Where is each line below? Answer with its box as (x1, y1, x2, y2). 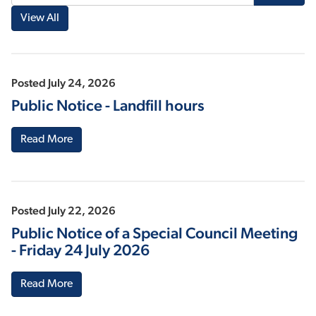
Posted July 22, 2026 (11, 204, 116, 218)
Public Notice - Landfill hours (11, 96, 205, 115)
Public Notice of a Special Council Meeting (11, 224, 298, 243)
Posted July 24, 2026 (11, 76, 116, 90)
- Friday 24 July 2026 (11, 241, 150, 260)
